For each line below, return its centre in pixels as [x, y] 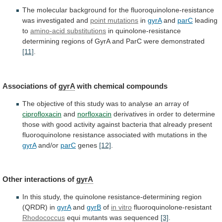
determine [199, 114]
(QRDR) [35, 207]
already [175, 124]
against [109, 124]
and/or [48, 145]
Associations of [30, 86]
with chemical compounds [121, 86]
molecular [52, 10]
